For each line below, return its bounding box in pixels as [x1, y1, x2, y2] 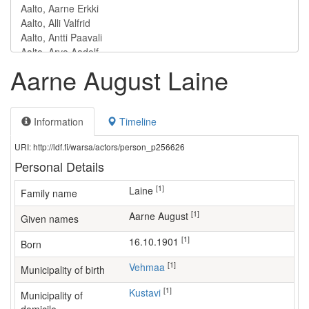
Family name [21, 186, 77, 200]
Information [31, 114, 83, 128]
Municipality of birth [21, 263, 105, 277]
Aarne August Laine [10, 62, 228, 97]
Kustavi [135, 286, 161, 299]
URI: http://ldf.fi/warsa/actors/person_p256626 [14, 141, 185, 152]
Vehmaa [134, 260, 165, 274]
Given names [21, 212, 79, 226]
